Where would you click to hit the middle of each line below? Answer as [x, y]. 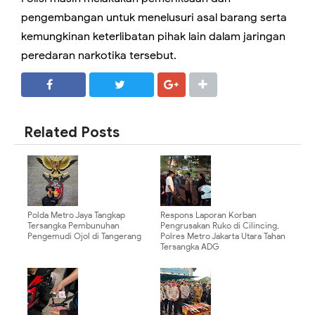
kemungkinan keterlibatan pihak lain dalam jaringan [153, 37]
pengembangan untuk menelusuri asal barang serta [154, 18]
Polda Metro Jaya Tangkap [76, 215]
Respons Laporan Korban [208, 215]
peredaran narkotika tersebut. [99, 56]
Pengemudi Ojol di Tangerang [84, 236]
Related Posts [72, 133]
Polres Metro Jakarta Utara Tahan [223, 236]
